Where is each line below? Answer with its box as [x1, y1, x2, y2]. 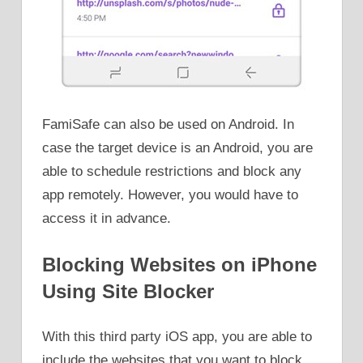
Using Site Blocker [42, 280, 214, 302]
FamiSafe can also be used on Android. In [42, 117, 294, 133]
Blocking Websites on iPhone [42, 253, 317, 275]
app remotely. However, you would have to [42, 187, 298, 203]
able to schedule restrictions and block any [42, 164, 301, 180]
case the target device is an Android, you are [42, 140, 313, 156]
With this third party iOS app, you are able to [42, 329, 312, 345]
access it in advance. [42, 211, 171, 227]
